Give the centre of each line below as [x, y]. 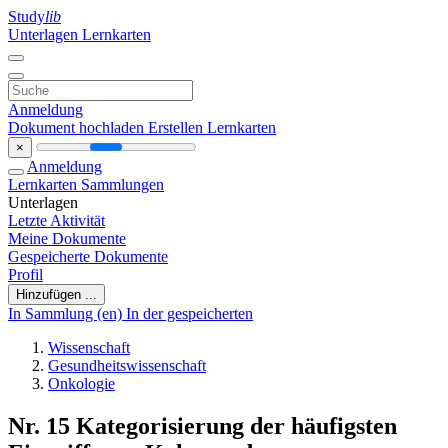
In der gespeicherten [189, 313]
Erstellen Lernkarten [212, 127]
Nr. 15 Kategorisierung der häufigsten [202, 425]
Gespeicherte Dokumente [88, 256]
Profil [25, 274]
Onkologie [81, 383]
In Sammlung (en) [67, 313]
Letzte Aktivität [56, 220]
